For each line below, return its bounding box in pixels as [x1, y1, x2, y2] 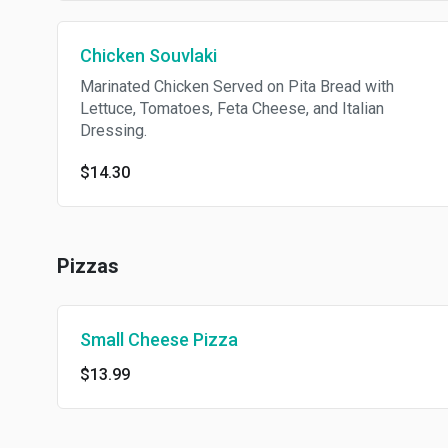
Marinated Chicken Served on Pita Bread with [80, 77, 394, 96]
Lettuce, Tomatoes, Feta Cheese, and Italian [80, 99, 384, 118]
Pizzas [57, 254, 119, 278]
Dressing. [80, 121, 147, 140]
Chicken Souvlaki [80, 45, 217, 66]
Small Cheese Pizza [80, 329, 238, 350]
